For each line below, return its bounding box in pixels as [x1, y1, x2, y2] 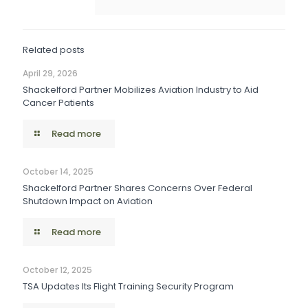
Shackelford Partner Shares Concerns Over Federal [23, 181, 252, 195]
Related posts [23, 43, 85, 56]
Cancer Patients [23, 96, 94, 109]
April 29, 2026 [23, 67, 78, 79]
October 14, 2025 [23, 166, 93, 177]
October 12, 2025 [23, 264, 92, 276]
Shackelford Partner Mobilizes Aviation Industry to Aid [23, 83, 258, 96]
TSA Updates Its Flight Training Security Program [23, 280, 234, 293]
